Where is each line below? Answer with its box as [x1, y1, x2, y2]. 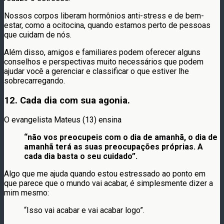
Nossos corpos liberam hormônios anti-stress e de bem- [4, 10, 204, 20]
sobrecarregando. [4, 75, 65, 85]
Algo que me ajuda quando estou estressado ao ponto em [4, 169, 205, 179]
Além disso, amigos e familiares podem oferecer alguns [4, 47, 200, 57]
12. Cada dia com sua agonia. [4, 94, 130, 106]
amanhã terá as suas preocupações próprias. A [24, 142, 203, 152]
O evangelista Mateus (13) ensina [4, 115, 121, 125]
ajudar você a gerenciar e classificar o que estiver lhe [4, 66, 189, 76]
